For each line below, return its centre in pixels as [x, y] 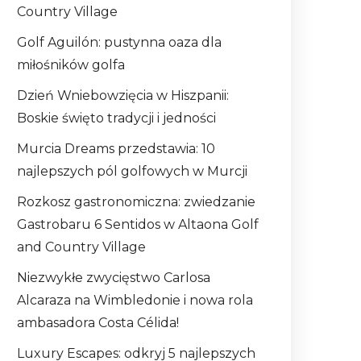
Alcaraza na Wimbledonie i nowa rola [135, 301]
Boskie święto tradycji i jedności [116, 118]
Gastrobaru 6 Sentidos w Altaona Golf [138, 225]
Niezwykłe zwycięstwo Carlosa [114, 278]
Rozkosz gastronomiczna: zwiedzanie [136, 202]
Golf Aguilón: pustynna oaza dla [119, 43]
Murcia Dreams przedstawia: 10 [116, 149]
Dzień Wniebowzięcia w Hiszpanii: [123, 96]
